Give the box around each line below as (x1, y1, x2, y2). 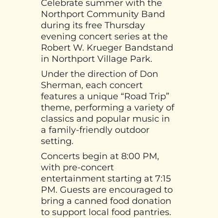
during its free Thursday (41, 19, 145, 31)
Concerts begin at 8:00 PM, (41, 150, 159, 162)
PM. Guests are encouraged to (41, 184, 173, 195)
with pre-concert (41, 162, 114, 173)
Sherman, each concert (41, 79, 143, 91)
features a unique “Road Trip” (41, 91, 169, 102)
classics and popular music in (41, 113, 170, 124)
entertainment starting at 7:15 (41, 173, 171, 184)
